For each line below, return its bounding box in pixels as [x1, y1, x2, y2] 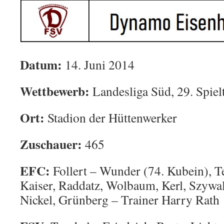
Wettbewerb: [20, 81, 92, 100]
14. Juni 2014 [62, 56, 134, 73]
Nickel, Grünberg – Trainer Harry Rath [20, 191, 219, 208]
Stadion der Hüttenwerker [44, 109, 177, 126]
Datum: [20, 55, 62, 74]
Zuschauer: [20, 134, 85, 153]
